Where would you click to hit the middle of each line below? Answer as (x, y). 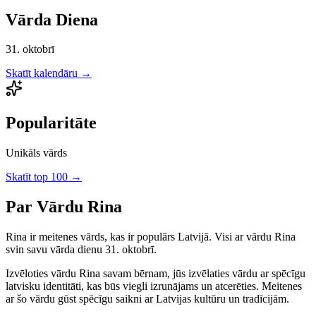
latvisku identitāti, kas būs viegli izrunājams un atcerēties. (134, 286)
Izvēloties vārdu (42, 274)
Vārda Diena (52, 19)
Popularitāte (51, 123)
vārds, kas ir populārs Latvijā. (145, 237)
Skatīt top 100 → (44, 177)
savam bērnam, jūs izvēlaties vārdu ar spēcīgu (203, 274)
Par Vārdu (47, 207)
